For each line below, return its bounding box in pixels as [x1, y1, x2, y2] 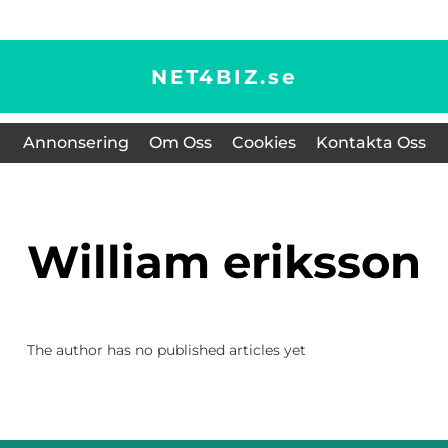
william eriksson [79, 234, 421, 289]
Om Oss [148, 133, 212, 152]
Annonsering [22, 133, 129, 152]
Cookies [231, 133, 296, 152]
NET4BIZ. [150, 64, 268, 89]
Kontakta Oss [315, 133, 426, 152]
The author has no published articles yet [27, 341, 306, 359]
